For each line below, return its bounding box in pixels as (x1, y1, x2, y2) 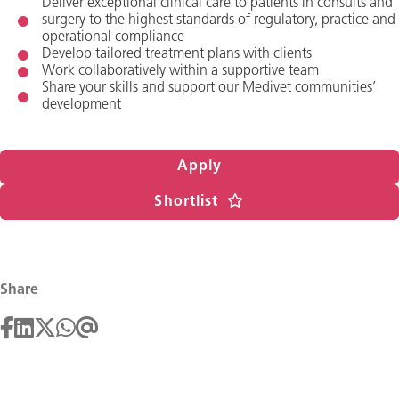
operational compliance (42, 30, 184, 45)
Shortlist (154, 195, 219, 209)
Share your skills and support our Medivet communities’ (42, 81, 376, 95)
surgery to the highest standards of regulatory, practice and (42, 13, 395, 28)
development (42, 98, 121, 112)
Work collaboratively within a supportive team (42, 64, 319, 78)
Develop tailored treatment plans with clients (42, 47, 312, 61)
